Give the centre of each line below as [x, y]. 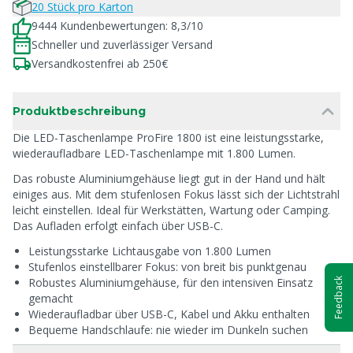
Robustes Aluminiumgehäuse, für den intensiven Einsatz [171, 282]
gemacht [51, 298]
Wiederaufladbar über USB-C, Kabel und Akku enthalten [169, 314]
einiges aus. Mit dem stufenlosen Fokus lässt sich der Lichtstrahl [176, 194]
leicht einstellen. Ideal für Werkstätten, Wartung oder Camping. [171, 210]
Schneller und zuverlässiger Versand [122, 45]
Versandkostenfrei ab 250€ [100, 63]
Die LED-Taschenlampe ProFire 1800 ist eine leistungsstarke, [168, 137]
